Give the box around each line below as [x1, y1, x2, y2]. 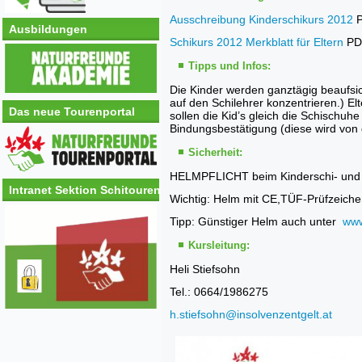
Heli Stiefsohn [170, 263, 240, 276]
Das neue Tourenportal [9, 105, 135, 119]
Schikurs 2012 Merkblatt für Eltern [170, 36, 343, 48]
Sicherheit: [188, 146, 242, 158]
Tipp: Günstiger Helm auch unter [170, 215, 343, 228]
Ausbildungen [9, 23, 87, 36]
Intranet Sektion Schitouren [9, 183, 161, 197]
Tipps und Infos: [188, 60, 271, 72]
